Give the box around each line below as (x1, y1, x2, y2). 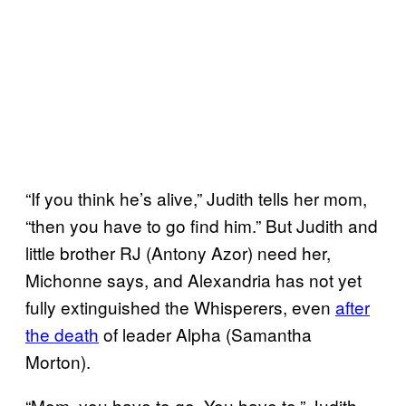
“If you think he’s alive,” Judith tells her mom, (25, 185, 367, 210)
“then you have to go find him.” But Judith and (25, 212, 378, 237)
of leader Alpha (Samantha (99, 321, 312, 346)
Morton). (25, 348, 91, 373)
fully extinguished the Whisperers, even (25, 294, 335, 319)
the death (25, 321, 99, 346)
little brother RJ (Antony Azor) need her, (25, 239, 331, 265)
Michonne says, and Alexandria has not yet (25, 266, 362, 292)
